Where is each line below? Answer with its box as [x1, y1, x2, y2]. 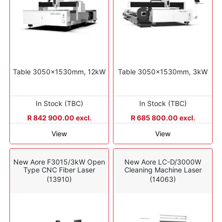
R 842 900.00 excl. [27, 113, 92, 122]
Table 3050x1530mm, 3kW [118, 67, 208, 76]
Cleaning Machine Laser [124, 165, 202, 174]
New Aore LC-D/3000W [124, 157, 201, 166]
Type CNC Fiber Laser [23, 165, 95, 174]
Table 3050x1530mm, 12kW [13, 67, 106, 76]
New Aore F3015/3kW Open [13, 157, 105, 166]
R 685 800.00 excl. [130, 113, 195, 122]
